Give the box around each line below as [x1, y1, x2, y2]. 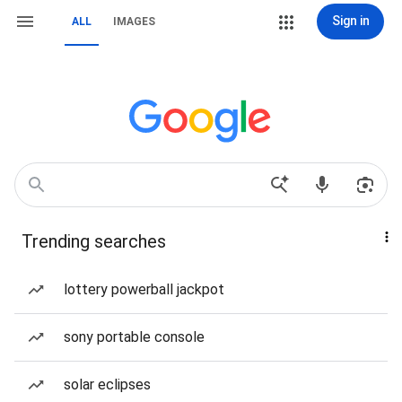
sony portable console [64, 328, 205, 345]
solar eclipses [64, 376, 151, 393]
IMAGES [113, 15, 155, 28]
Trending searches [22, 231, 166, 252]
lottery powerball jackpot [64, 281, 224, 298]
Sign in [331, 13, 370, 28]
